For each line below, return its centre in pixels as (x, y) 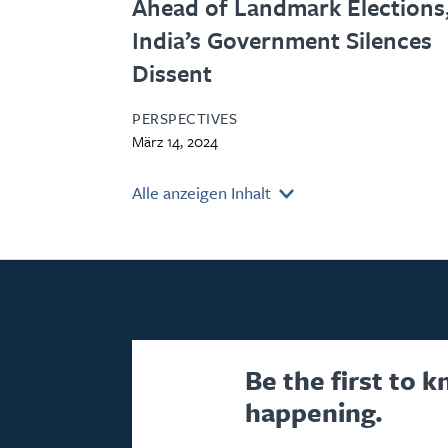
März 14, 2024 (175, 140)
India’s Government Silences (282, 39)
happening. (313, 411)
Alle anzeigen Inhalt (203, 192)
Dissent (172, 72)
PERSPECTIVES (184, 117)
